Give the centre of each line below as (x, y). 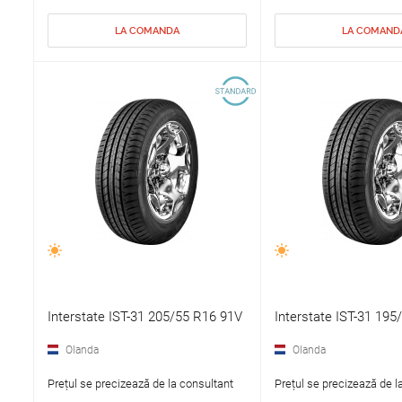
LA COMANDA (147, 31)
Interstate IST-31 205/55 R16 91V (144, 317)
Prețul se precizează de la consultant (140, 384)
